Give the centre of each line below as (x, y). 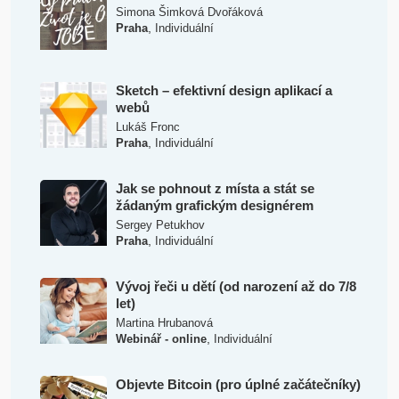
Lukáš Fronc (147, 126)
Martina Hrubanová (164, 322)
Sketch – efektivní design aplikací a (224, 90)
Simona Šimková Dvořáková (189, 12)
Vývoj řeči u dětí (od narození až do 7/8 (236, 286)
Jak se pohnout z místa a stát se (215, 188)
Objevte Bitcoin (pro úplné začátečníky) (238, 384)
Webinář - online (161, 338)
